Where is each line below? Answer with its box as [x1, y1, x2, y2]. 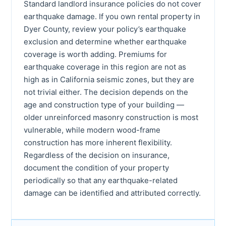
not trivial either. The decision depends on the [24, 87, 188, 97]
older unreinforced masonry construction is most [24, 112, 198, 122]
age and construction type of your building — [24, 99, 184, 109]
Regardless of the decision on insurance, [24, 150, 169, 160]
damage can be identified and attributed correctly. [24, 188, 201, 198]
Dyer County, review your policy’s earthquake [24, 24, 186, 34]
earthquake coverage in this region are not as [24, 62, 186, 72]
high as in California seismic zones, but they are [24, 74, 194, 84]
